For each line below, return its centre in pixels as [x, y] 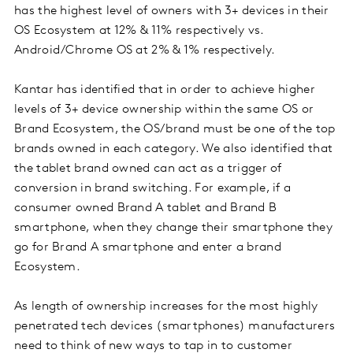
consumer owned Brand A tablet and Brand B [146, 208]
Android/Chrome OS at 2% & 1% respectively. [145, 51]
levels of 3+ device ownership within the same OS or [164, 110]
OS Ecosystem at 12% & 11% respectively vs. [139, 31]
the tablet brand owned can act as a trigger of [148, 169]
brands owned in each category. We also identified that [174, 149]
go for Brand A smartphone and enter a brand [148, 248]
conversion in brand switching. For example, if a [153, 189]
